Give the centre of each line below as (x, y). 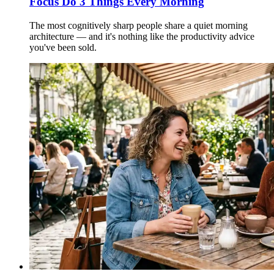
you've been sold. (63, 48)
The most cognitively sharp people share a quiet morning (139, 26)
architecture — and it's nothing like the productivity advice (142, 37)
